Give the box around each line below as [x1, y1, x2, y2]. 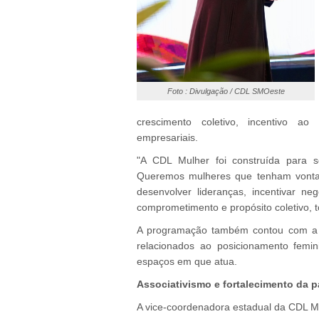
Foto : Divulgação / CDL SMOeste [167, 86, 285, 95]
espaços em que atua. [137, 256, 237, 267]
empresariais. [137, 132, 198, 143]
